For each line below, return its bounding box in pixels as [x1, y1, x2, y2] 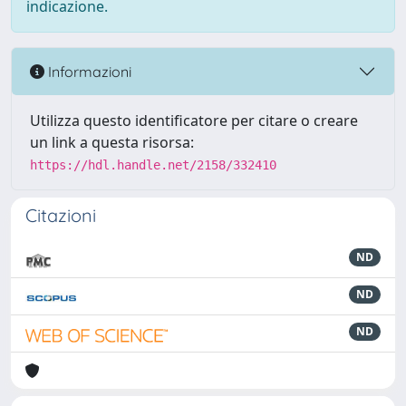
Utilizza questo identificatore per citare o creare [30, 111, 358, 130]
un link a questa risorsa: [30, 132, 194, 152]
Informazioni [44, 62, 131, 81]
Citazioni [25, 204, 96, 227]
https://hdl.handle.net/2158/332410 [30, 158, 276, 172]
